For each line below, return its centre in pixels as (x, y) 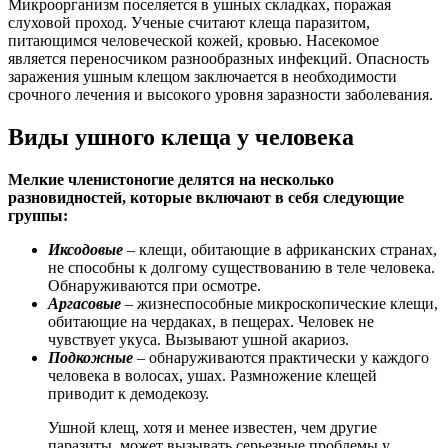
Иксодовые (85, 249)
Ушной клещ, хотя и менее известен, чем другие (212, 427)
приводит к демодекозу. (128, 393)
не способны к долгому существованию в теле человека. (241, 267)
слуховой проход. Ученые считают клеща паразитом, (189, 22)
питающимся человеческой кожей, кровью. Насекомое (193, 40)
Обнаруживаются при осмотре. (154, 285)
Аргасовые (84, 303)
